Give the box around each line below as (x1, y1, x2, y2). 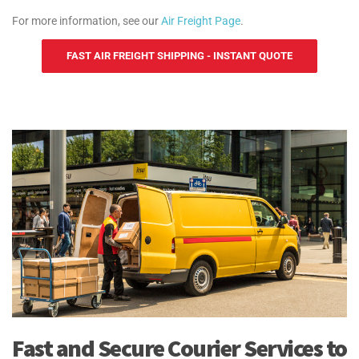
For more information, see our (12, 14, 161, 27)
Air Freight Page (161, 14, 240, 27)
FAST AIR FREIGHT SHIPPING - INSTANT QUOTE (67, 49, 292, 62)
